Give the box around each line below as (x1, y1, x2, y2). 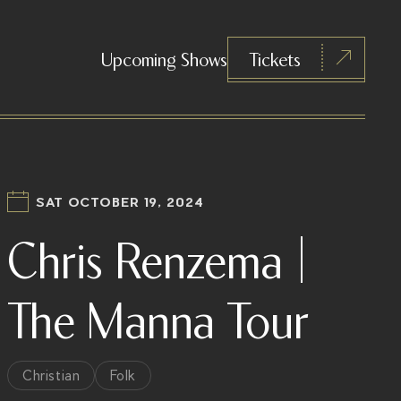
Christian (22, 367, 81, 384)
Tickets (249, 44, 301, 71)
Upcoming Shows (101, 44, 227, 71)
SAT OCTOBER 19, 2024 (36, 192, 204, 210)
